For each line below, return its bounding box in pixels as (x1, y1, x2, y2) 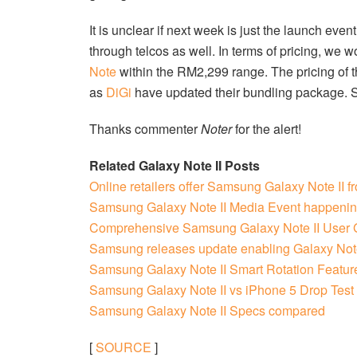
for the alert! (232, 119, 301, 138)
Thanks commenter (89, 119, 201, 138)
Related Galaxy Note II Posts (89, 155, 260, 175)
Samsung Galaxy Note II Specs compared (89, 300, 325, 320)
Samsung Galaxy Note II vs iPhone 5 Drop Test (89, 280, 354, 299)
